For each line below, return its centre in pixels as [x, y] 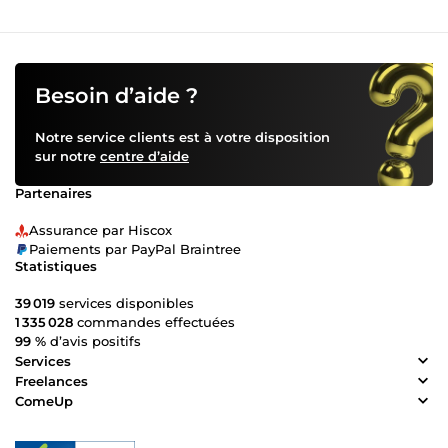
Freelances [51, 380]
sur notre [67, 156]
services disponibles [124, 303]
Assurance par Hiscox [100, 230]
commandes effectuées [154, 322]
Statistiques [56, 266]
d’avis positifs [93, 341]
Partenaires [53, 193]
